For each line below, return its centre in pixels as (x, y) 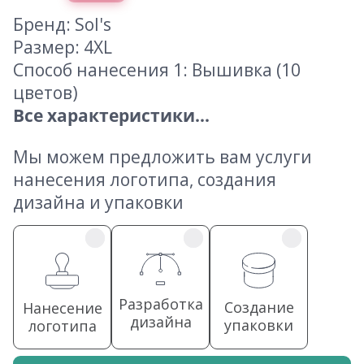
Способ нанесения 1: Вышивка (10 (157, 70)
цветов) (45, 93)
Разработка (160, 304)
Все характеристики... (111, 116)
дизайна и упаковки (98, 203)
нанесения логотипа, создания (145, 180)
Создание (259, 308)
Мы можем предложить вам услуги (162, 157)
